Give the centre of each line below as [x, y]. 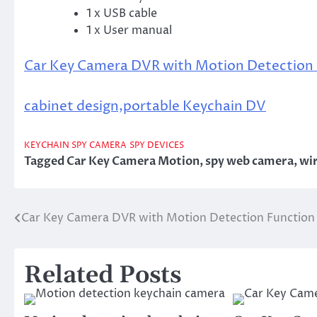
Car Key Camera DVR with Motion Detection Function [168, 218]
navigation [60, 247]
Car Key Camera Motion [133, 162]
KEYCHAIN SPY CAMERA [75, 146]
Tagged [45, 162]
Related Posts [103, 276]
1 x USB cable [122, 14]
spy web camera [249, 162]
